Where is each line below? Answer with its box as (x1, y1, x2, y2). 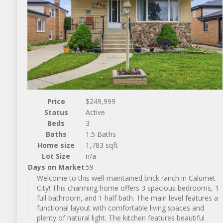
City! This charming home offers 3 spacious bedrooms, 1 (36, 183, 219, 193)
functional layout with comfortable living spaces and (36, 203, 204, 213)
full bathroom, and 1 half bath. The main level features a (36, 193, 218, 203)
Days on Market (27, 162, 85, 172)
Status (44, 108, 68, 117)
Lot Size (42, 151, 71, 161)
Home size (37, 140, 75, 150)
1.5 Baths (85, 129, 116, 139)
